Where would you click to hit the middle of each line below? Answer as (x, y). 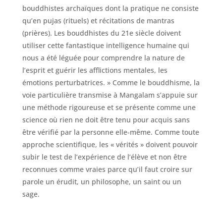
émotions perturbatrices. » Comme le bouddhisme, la (111, 82)
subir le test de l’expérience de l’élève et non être (104, 157)
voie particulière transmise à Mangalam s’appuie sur (110, 95)
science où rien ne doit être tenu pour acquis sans (106, 119)
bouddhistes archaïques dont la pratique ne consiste (110, 8)
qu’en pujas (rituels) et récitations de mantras (98, 20)
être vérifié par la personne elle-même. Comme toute (111, 132)
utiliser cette (44, 45)
